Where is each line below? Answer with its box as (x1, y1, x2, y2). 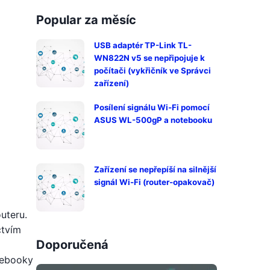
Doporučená (36, 237, 108, 252)
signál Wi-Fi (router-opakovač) (94, 177, 215, 187)
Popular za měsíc (36, 13, 136, 27)
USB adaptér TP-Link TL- (94, 40, 192, 50)
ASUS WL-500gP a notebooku (94, 115, 212, 125)
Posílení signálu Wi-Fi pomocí (94, 102, 210, 112)
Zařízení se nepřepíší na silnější (94, 165, 216, 174)
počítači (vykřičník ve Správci (94, 66, 211, 75)
